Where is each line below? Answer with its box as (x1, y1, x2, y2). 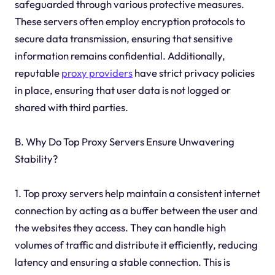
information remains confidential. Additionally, (14, 48, 225, 62)
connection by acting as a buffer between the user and (14, 203, 258, 217)
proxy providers (61, 66, 133, 79)
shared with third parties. (14, 100, 128, 114)
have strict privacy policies (132, 66, 255, 79)
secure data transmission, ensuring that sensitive (14, 31, 233, 45)
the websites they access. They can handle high (14, 220, 226, 234)
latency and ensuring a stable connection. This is (14, 255, 230, 268)
